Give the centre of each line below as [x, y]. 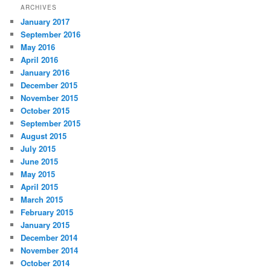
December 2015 [49, 85]
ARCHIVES [39, 8]
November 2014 [50, 250]
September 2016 [51, 34]
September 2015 [51, 123]
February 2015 [47, 212]
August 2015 [44, 136]
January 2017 [45, 22]
